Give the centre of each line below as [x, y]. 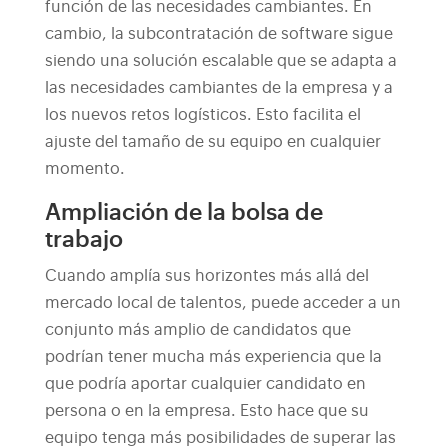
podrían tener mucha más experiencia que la [213, 357]
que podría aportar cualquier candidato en [205, 384]
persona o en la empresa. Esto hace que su [206, 411]
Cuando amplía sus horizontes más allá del [206, 276]
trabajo [83, 239]
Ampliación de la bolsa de [183, 212]
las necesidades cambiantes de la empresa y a [218, 88]
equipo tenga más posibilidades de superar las [220, 438]
